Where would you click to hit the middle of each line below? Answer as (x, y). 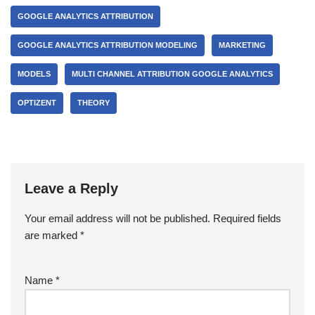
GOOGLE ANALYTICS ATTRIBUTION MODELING (108, 45)
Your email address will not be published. (117, 218)
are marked (52, 235)
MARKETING (242, 45)
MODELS (34, 73)
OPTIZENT (37, 102)
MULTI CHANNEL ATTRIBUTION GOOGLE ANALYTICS (172, 73)
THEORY (94, 102)
